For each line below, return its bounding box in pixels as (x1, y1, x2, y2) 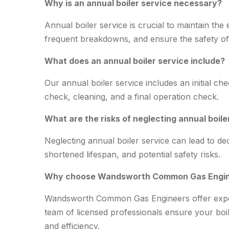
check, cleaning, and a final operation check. (44, 91, 219, 102)
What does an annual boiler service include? (44, 56, 225, 66)
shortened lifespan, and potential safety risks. (44, 149, 220, 159)
